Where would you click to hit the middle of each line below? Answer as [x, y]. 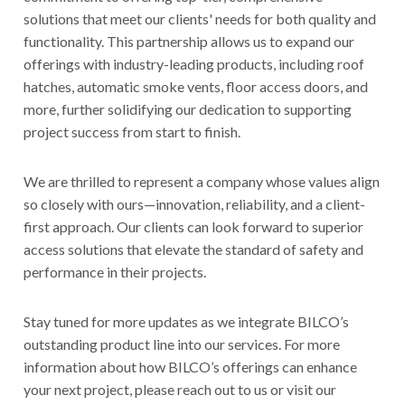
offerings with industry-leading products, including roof [194, 64]
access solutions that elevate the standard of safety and [194, 250]
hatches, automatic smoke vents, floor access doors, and [196, 87]
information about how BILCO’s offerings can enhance [191, 367]
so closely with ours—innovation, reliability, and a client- [195, 204]
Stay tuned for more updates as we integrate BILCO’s [187, 322]
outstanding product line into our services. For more [182, 344]
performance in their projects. [115, 272]
